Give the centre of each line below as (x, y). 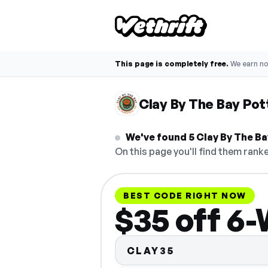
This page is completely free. (172, 64)
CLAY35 (150, 250)
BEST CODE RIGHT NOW (185, 195)
